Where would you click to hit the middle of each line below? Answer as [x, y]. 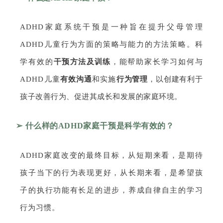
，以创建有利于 [175, 79]
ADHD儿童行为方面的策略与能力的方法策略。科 [111, 44]
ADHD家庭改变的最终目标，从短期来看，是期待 [111, 155]
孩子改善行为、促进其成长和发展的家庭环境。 [102, 96]
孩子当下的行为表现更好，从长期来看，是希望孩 [111, 172]
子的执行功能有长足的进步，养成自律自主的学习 [111, 190]
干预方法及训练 [82, 61]
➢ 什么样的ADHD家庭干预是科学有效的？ [95, 125]
